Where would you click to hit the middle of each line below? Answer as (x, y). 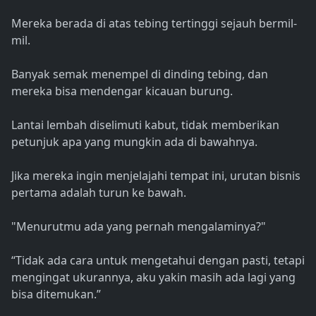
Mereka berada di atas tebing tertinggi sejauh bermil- (154, 24)
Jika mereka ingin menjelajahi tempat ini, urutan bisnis (156, 176)
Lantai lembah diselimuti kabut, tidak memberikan (145, 125)
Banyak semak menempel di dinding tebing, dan (140, 74)
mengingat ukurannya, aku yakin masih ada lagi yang (153, 278)
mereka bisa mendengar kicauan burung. (122, 91)
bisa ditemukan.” (56, 294)
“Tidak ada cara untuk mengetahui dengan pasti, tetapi (158, 261)
